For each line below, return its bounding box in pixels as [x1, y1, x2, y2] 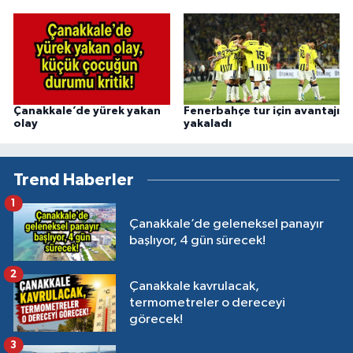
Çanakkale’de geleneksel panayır [129, 217, 324, 231]
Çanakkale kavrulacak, [129, 280, 259, 294]
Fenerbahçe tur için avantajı [183, 106, 340, 117]
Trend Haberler [13, 172, 134, 189]
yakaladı [183, 118, 232, 130]
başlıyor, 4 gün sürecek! [129, 233, 266, 247]
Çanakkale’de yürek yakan [13, 106, 161, 117]
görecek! [129, 313, 183, 327]
